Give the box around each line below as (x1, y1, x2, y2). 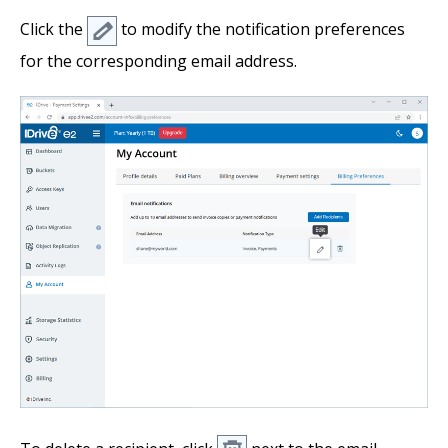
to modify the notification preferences (117, 17, 405, 40)
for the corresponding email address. (20, 49, 297, 72)
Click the (20, 17, 87, 40)
